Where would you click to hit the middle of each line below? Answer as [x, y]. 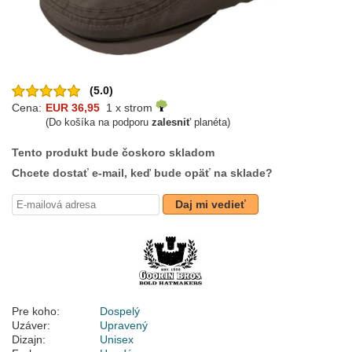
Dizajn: [29, 340]
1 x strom [128, 108]
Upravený [124, 326]
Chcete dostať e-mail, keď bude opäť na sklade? [142, 173]
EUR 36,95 [73, 108]
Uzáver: [31, 326]
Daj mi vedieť [211, 205]
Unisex [117, 340]
